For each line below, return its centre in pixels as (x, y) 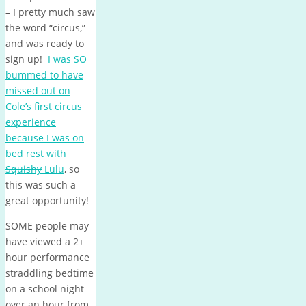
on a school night (45, 288)
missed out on (38, 90)
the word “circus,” (45, 27)
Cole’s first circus (44, 106)
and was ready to (45, 43)
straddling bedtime (50, 273)
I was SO (66, 59)
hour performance (47, 257)
